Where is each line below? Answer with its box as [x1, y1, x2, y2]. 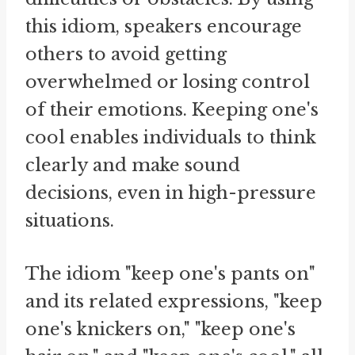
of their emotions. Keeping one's [25, 98, 319, 120]
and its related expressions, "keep [25, 290, 323, 312]
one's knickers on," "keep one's [25, 318, 296, 340]
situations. [25, 209, 114, 231]
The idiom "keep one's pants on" [25, 262, 315, 284]
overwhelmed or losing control [25, 71, 310, 93]
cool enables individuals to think [25, 126, 316, 148]
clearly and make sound [25, 154, 240, 176]
